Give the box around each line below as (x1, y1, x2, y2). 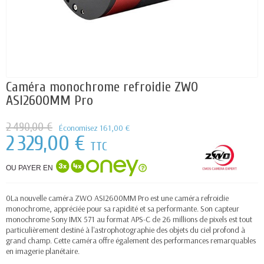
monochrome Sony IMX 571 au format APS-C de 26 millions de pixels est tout (6, 214, 252, 225)
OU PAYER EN (6, 163, 53, 172)
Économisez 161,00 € (59, 123, 130, 133)
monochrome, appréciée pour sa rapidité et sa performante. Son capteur (6, 203, 239, 214)
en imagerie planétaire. (6, 246, 80, 256)
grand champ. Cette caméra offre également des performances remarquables (6, 235, 256, 246)
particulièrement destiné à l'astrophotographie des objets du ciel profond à (6, 225, 245, 235)
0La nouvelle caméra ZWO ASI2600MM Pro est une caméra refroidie (6, 193, 229, 203)
